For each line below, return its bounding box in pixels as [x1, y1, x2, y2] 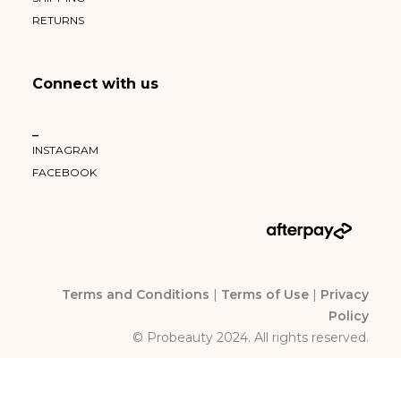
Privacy [320, 286, 369, 303]
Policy [328, 308, 369, 324]
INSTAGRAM [32, 143, 98, 157]
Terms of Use [221, 286, 309, 303]
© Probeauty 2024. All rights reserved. [132, 329, 369, 346]
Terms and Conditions [62, 286, 209, 303]
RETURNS [32, 13, 84, 27]
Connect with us [32, 75, 158, 92]
